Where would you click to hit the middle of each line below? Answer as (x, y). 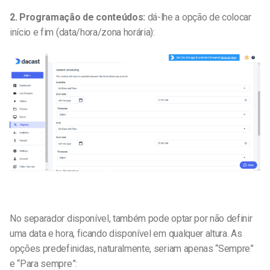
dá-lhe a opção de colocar (198, 17)
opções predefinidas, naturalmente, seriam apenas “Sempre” (132, 249)
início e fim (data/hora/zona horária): (82, 33)
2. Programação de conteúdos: (78, 17)
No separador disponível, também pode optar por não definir (131, 219)
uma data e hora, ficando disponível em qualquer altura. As (126, 234)
